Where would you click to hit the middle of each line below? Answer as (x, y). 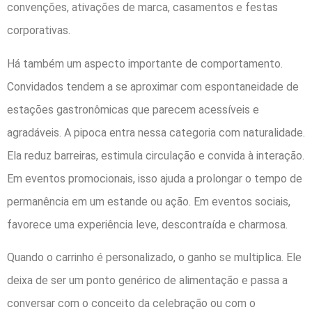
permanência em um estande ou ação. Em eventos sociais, (149, 201)
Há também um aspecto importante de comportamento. (145, 63)
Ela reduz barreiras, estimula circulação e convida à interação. (156, 155)
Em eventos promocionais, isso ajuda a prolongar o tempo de (155, 178)
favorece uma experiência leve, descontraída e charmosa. (147, 224)
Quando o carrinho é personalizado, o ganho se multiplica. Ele (154, 257)
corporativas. (39, 31)
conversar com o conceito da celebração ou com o (131, 303)
